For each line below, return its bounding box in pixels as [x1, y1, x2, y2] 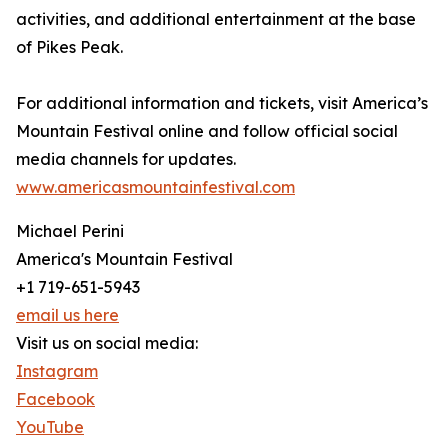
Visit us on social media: [16, 333, 198, 354]
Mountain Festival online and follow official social [16, 121, 398, 142]
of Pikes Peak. [16, 37, 123, 58]
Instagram [16, 361, 98, 382]
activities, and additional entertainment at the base [16, 9, 416, 30]
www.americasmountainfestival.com [16, 177, 295, 198]
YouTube [16, 417, 84, 438]
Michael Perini [16, 221, 124, 242]
